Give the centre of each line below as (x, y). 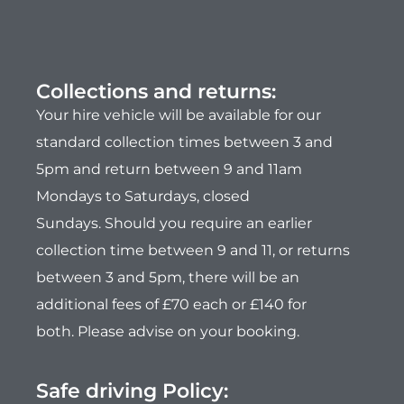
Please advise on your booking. (188, 332)
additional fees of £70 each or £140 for (171, 305)
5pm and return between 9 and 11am (169, 170)
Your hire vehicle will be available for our (179, 115)
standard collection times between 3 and (184, 142)
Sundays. (70, 224)
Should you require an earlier (208, 224)
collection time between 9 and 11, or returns (193, 251)
